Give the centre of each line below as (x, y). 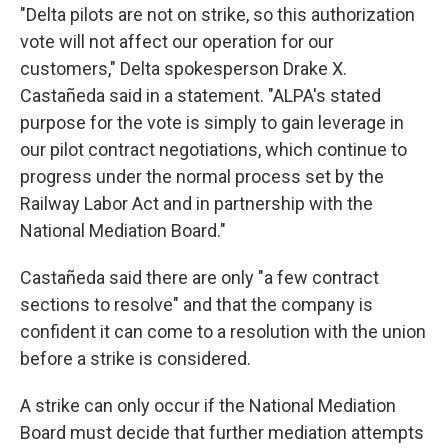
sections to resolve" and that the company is (196, 305)
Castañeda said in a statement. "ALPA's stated (200, 96)
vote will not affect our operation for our (177, 42)
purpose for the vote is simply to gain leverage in (212, 123)
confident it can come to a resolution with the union (223, 332)
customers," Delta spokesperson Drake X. (183, 69)
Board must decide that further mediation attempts (222, 433)
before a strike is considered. (135, 359)
